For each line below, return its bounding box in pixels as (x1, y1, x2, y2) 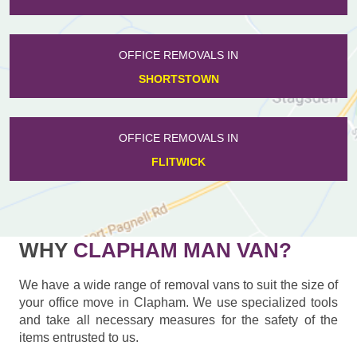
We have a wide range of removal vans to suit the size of (19, 277, 338, 292)
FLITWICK (151, 155, 206, 168)
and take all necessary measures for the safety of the (19, 312, 338, 327)
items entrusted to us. (19, 330, 139, 344)
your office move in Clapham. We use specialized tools (19, 295, 338, 309)
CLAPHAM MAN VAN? (68, 237, 292, 262)
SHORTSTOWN (138, 72, 219, 85)
